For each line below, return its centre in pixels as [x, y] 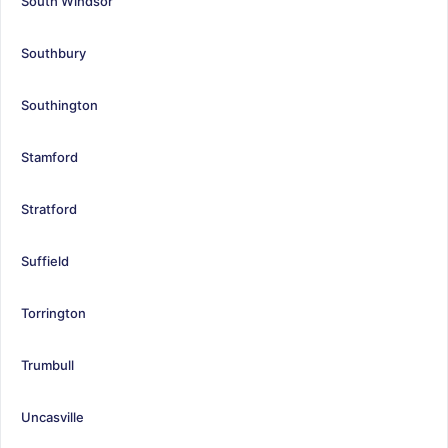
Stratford [49, 208]
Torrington [53, 312]
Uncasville [52, 416]
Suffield [45, 260]
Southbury [53, 52]
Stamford [49, 156]
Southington [59, 104]
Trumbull [47, 364]
